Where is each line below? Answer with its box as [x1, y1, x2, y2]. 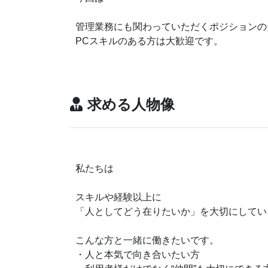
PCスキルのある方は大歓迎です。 [75, 36, 223, 46]
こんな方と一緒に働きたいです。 [75, 235, 219, 245]
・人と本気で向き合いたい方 [75, 249, 200, 260]
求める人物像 [87, 96, 175, 112]
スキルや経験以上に [75, 192, 162, 202]
